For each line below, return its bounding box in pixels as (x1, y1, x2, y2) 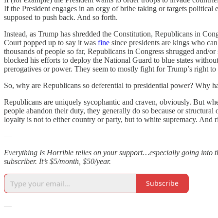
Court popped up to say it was (4, 38, 98, 47)
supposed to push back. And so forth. (4, 13, 118, 21)
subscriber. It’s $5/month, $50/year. (4, 157, 111, 165)
